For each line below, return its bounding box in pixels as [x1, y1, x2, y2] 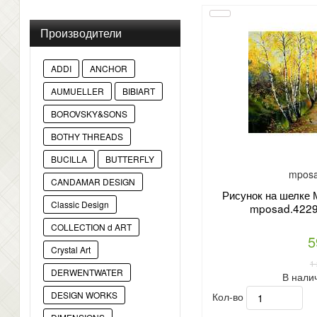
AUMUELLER [51, 85, 104, 98]
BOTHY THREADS [51, 130, 123, 143]
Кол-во [212, 289, 246, 304]
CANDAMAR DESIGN [51, 175, 135, 188]
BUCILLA [51, 153, 87, 166]
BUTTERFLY [105, 153, 154, 166]
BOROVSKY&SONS [51, 108, 127, 120]
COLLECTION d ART [51, 221, 132, 234]
